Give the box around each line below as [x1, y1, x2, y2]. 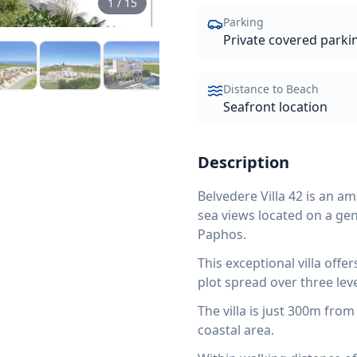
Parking [223, 14, 264, 29]
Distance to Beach [223, 81, 319, 96]
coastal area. [198, 321, 274, 339]
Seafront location [223, 98, 328, 116]
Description [198, 151, 289, 173]
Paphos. [198, 226, 246, 243]
